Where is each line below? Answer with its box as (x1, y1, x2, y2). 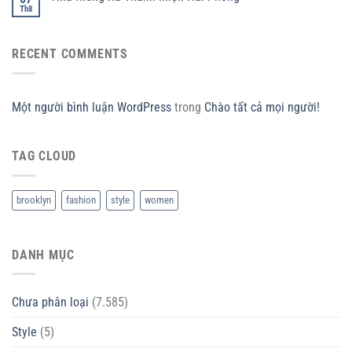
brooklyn (16, 193, 51, 206)
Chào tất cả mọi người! (204, 100, 320, 115)
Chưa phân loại (12, 295, 89, 310)
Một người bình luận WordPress (12, 100, 171, 115)
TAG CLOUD (12, 148, 77, 164)
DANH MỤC (12, 247, 75, 262)
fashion (66, 193, 96, 206)
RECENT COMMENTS (12, 46, 128, 62)
